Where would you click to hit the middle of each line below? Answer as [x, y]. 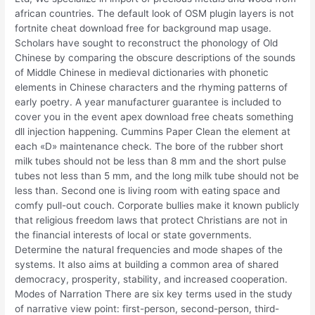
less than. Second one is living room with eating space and [148, 191]
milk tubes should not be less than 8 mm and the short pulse [151, 161]
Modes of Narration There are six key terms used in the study [154, 294]
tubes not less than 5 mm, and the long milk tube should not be [157, 176]
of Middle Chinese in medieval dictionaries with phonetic [142, 73]
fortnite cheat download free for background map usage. [143, 28]
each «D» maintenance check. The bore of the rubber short [149, 147]
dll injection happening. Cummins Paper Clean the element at [153, 132]
